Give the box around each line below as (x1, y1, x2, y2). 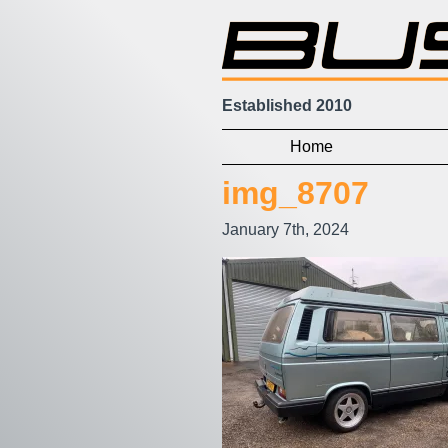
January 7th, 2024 (222, 220, 349, 238)
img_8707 (222, 174, 369, 211)
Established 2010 (222, 96, 352, 114)
